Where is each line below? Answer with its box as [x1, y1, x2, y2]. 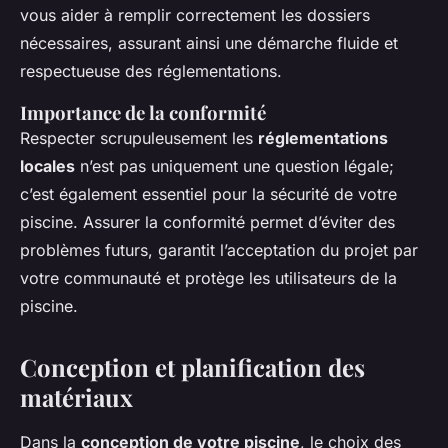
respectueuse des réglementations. [20, 61, 282, 82]
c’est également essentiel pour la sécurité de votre [20, 184, 397, 205]
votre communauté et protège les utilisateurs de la [20, 268, 397, 289]
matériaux [20, 381, 133, 414]
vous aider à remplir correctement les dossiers [20, 5, 370, 26]
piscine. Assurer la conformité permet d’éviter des [20, 212, 395, 233]
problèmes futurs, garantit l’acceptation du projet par [20, 240, 418, 261]
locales [20, 156, 75, 177]
